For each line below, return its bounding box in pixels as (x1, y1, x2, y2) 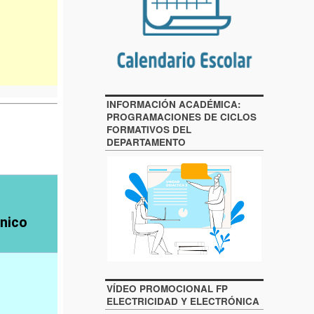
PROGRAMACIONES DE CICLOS (107, 110, 257, 124)
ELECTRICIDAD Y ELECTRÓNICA (107, 294, 260, 308)
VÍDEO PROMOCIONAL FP (107, 281, 228, 295)
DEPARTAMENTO (107, 135, 186, 149)
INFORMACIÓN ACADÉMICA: (107, 97, 242, 111)
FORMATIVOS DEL (107, 123, 192, 137)
